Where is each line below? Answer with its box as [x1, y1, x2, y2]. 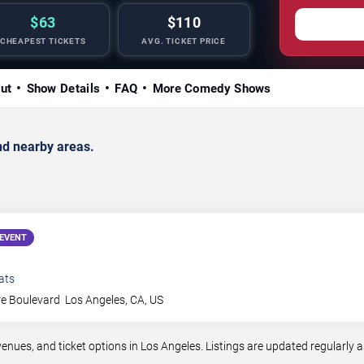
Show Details [26, 80, 101, 96]
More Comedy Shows [152, 80, 271, 96]
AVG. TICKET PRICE [141, 36, 227, 45]
